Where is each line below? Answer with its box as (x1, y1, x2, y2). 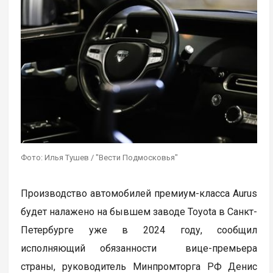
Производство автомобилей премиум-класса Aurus (21, 187, 258, 199)
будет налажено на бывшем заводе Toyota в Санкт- (21, 205, 258, 218)
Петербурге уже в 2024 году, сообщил (21, 224, 258, 236)
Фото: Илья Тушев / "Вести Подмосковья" (21, 152, 179, 162)
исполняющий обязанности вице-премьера (21, 242, 258, 254)
